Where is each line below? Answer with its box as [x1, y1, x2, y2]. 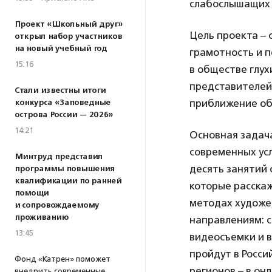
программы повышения [15, 164, 114, 174]
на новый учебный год [15, 44, 107, 53]
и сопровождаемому [15, 200, 99, 210]
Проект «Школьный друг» [15, 19, 123, 29]
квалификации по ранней [15, 176, 121, 186]
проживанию [15, 212, 69, 222]
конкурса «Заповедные [15, 98, 110, 107]
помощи [15, 188, 49, 198]
